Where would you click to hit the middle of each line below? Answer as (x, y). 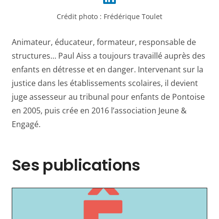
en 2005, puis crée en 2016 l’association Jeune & (99, 110)
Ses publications (76, 165)
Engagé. (26, 124)
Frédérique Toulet (133, 16)
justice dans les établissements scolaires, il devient (105, 83)
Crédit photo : (80, 16)
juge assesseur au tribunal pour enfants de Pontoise (108, 97)
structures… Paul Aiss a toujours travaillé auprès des (109, 56)
